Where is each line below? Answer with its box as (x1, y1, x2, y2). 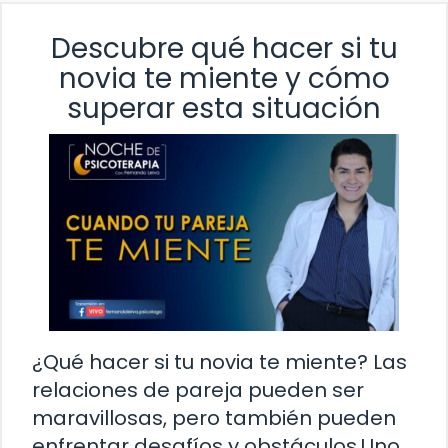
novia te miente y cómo (58, 59, 390, 99)
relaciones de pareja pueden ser (32, 376, 364, 405)
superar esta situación (67, 89, 381, 129)
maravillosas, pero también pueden (32, 404, 396, 433)
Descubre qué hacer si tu (50, 29, 398, 69)
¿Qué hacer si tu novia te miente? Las (32, 348, 407, 377)
